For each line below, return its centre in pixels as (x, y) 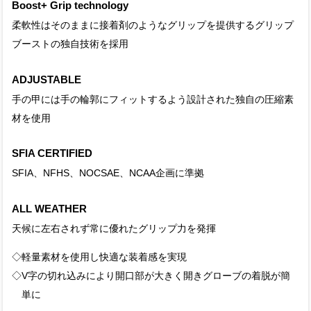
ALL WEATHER (50, 208)
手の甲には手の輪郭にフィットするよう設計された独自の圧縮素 (153, 99)
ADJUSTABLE (47, 79)
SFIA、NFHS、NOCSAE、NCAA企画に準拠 (108, 174)
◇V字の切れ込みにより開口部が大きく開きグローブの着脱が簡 (151, 276)
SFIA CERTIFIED (52, 153)
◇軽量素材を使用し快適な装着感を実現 (100, 257)
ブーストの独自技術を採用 (70, 44)
